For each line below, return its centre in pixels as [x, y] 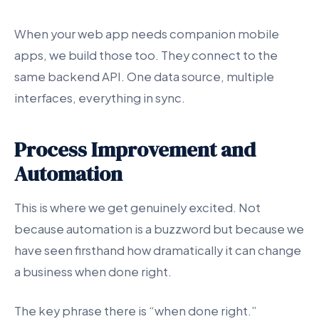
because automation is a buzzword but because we [159, 229]
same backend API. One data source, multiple [144, 76]
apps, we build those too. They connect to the [146, 55]
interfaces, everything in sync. [100, 98]
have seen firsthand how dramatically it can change [158, 250]
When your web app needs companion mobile [147, 33]
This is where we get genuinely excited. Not [137, 207]
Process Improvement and [135, 149]
